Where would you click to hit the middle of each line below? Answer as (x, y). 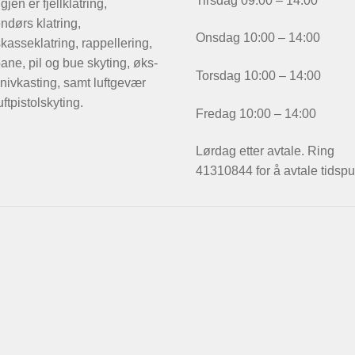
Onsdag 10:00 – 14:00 (258, 38)
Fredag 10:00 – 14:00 (256, 113)
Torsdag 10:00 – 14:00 (259, 75)
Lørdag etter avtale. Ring (265, 151)
